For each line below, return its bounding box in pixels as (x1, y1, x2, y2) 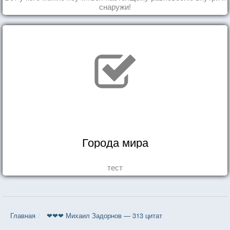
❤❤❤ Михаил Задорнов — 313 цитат (47, 210, 162, 220)
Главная (10, 210, 35, 220)
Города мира (82, 133, 148, 150)
